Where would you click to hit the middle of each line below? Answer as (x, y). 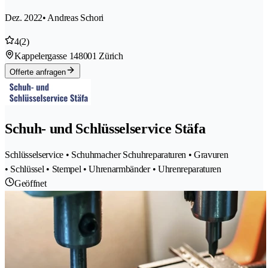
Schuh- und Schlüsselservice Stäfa (105, 128)
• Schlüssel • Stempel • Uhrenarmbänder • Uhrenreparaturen (113, 169)
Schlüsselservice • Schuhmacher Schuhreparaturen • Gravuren (117, 154)
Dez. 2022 (24, 17)
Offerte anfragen (38, 72)
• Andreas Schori (73, 17)
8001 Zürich (100, 56)
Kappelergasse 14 (46, 56)
